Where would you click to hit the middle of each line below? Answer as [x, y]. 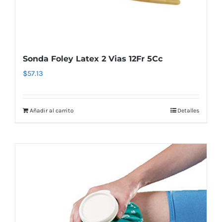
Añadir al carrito [52, 110]
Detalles [188, 110]
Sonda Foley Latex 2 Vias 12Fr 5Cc [93, 58]
